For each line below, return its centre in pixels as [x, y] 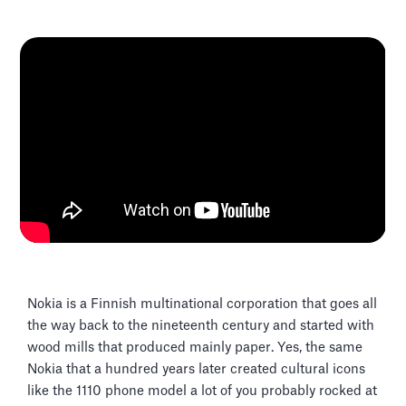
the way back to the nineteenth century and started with [201, 325]
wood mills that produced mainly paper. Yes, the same [195, 347]
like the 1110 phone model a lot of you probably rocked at [202, 391]
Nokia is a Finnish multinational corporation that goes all [202, 304]
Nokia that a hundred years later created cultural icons [196, 369]
